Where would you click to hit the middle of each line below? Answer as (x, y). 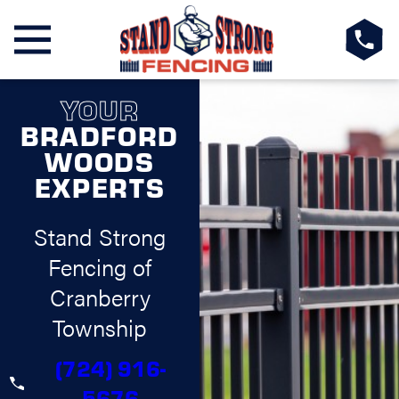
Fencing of (100, 266)
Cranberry (100, 297)
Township (100, 327)
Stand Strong (100, 236)
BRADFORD (100, 134)
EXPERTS (100, 186)
